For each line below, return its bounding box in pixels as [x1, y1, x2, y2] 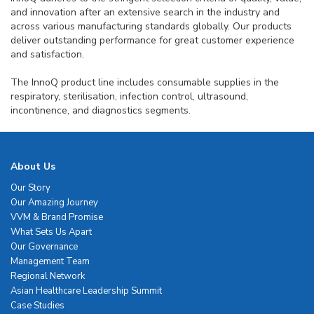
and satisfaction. [11, 47, 84, 61]
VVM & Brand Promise [11, 210, 103, 224]
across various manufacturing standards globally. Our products [11, 19, 292, 33]
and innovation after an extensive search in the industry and [11, 5, 280, 19]
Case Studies [11, 299, 64, 312]
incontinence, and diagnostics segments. [11, 103, 191, 117]
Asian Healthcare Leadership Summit [11, 284, 162, 297]
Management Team [11, 254, 90, 268]
